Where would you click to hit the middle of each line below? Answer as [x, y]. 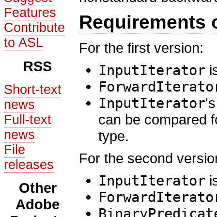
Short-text [33, 89]
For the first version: [141, 48]
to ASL [23, 42]
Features [30, 12]
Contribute [34, 27]
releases [29, 164]
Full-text [28, 119]
